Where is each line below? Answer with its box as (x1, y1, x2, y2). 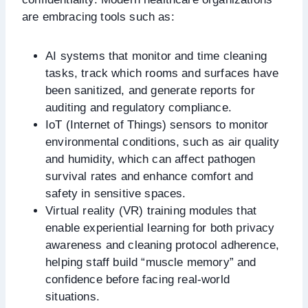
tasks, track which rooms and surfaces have (45, 66, 279, 80)
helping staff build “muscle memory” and (45, 255, 256, 269)
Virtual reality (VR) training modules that (45, 203, 257, 217)
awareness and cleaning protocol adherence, (45, 238, 280, 252)
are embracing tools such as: (22, 10, 175, 23)
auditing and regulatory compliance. (45, 100, 232, 114)
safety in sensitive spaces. (45, 186, 186, 200)
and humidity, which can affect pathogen (45, 152, 256, 166)
